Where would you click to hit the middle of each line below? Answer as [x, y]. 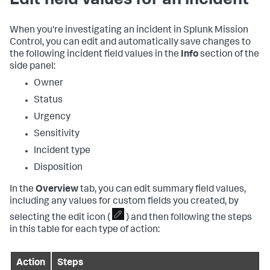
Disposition [58, 168]
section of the [229, 55]
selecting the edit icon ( [61, 218]
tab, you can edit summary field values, [162, 190]
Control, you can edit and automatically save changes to [130, 42]
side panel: [33, 67]
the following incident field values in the [95, 55]
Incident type [62, 151]
